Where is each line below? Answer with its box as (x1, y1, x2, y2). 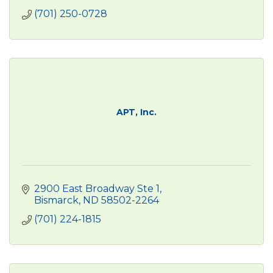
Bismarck (34, 194, 79, 206)
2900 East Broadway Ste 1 (34, 182, 160, 194)
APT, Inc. (116, 106, 157, 118)
